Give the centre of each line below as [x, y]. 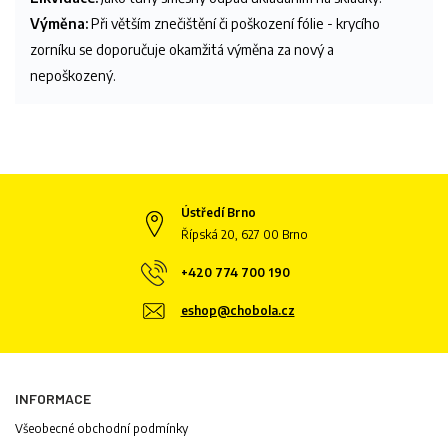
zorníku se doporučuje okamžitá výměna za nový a [182, 49]
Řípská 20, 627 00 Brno [244, 234]
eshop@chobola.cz [237, 310]
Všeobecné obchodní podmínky [101, 428]
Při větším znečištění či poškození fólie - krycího [234, 23]
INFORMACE [53, 398]
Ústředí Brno [218, 212]
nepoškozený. [73, 75]
